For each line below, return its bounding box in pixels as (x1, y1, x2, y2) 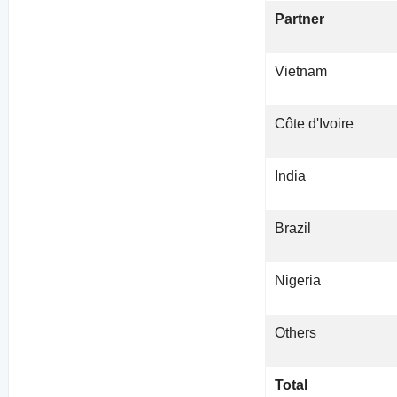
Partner (275, 12, 325, 27)
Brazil (275, 221, 312, 237)
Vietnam (275, 64, 328, 80)
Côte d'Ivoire (275, 116, 354, 132)
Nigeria (275, 273, 322, 289)
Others (275, 325, 317, 341)
